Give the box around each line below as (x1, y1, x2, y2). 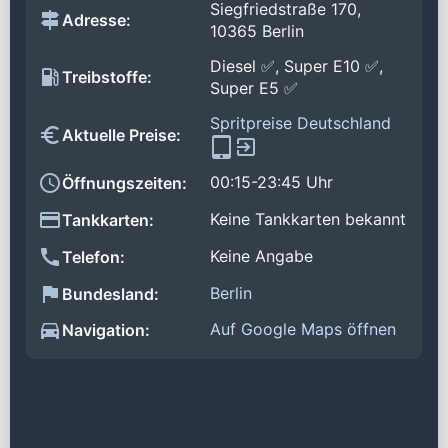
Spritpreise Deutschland (210, 112, 391, 133)
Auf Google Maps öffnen (210, 319, 396, 340)
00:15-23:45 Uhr (210, 172, 333, 193)
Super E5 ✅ (210, 78, 298, 99)
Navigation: (62, 320, 150, 341)
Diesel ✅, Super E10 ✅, (210, 56, 383, 77)
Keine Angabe (210, 245, 313, 266)
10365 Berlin (210, 21, 304, 42)
